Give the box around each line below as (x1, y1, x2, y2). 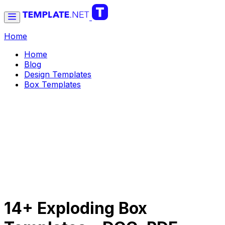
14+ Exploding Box (4, 198, 147, 218)
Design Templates (24, 69, 91, 79)
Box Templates (24, 79, 81, 89)
